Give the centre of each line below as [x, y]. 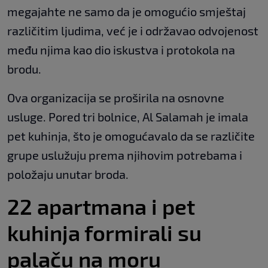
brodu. [24, 68]
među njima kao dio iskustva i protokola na [121, 49]
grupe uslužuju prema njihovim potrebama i [125, 155]
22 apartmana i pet [101, 206]
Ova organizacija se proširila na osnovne [116, 97]
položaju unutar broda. [68, 174]
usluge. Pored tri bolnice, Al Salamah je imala [128, 116]
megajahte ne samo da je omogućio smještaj [127, 11]
